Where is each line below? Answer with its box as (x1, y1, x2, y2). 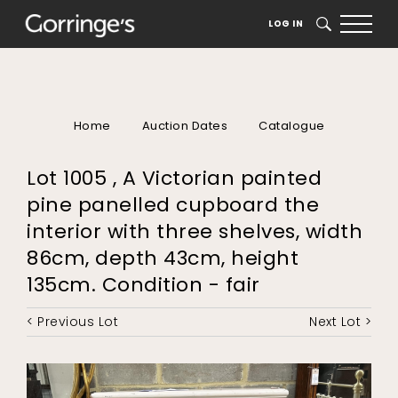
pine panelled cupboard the (27, 191, 319, 219)
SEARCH (315, 18, 354, 31)
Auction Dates (141, 116, 227, 134)
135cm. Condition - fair (27, 271, 260, 299)
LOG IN (268, 17, 303, 30)
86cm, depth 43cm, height (27, 244, 298, 273)
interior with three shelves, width (27, 218, 362, 246)
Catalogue (259, 116, 325, 134)
